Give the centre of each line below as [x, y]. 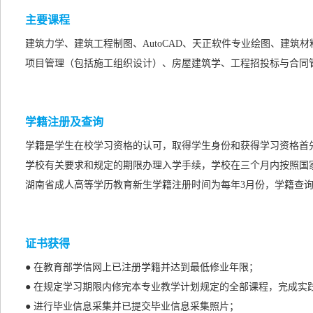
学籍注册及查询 [64, 122]
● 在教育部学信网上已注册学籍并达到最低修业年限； [142, 267]
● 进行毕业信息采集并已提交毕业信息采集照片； [132, 306]
